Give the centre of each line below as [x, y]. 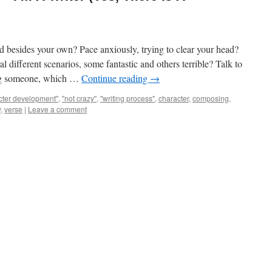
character [174, 98]
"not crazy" [79, 98]
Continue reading [116, 78]
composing [211, 98]
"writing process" [127, 98]
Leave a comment [57, 109]
